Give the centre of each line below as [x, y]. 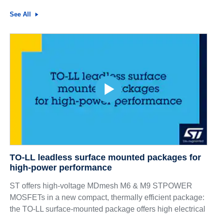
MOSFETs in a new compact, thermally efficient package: [107, 197]
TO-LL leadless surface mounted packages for [105, 157]
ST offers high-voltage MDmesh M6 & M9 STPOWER [101, 186]
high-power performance [61, 167]
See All [20, 14]
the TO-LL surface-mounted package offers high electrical [107, 209]
